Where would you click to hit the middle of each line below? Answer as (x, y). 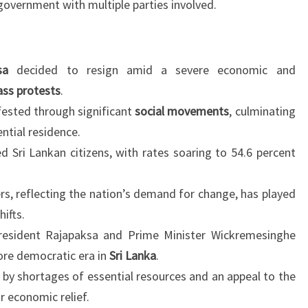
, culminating (262, 111)
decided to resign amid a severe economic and (152, 70)
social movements (182, 111)
